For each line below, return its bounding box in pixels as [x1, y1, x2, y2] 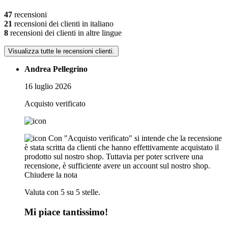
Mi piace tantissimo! [24, 206, 108, 217]
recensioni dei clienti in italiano [12, 19, 113, 28]
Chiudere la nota [24, 170, 77, 180]
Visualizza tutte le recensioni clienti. [8, 47, 115, 55]
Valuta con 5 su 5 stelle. [24, 188, 100, 197]
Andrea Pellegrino [24, 65, 88, 74]
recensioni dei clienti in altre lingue [8, 28, 122, 38]
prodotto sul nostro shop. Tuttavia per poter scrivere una [24, 152, 203, 161]
